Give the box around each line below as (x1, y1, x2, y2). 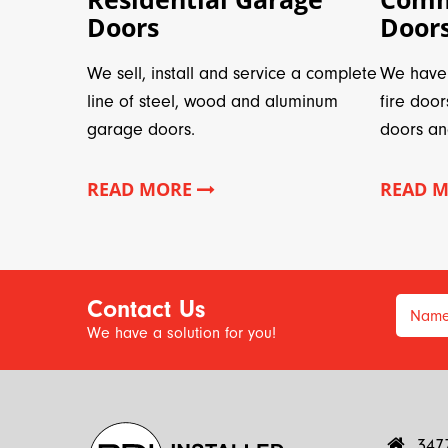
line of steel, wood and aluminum (87, 90, 338, 112)
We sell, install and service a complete (87, 62, 377, 84)
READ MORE (87, 176, 197, 201)
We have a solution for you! (87, 323, 276, 342)
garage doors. (87, 118, 195, 140)
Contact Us (87, 294, 205, 323)
